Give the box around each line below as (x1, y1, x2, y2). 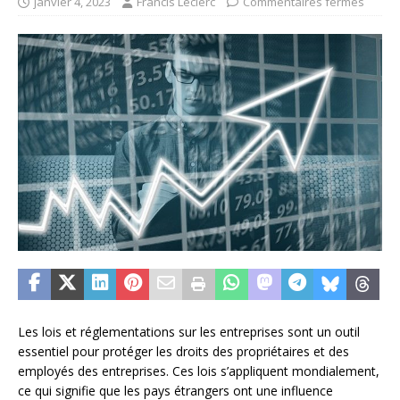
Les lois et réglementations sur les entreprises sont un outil (18, 323, 360, 340)
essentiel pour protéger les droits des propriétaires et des (18, 343, 349, 360)
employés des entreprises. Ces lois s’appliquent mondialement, (18, 362, 379, 379)
